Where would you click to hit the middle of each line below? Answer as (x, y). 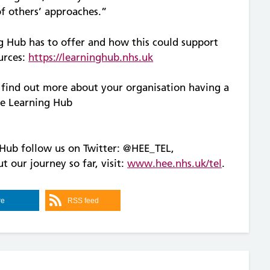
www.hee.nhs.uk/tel (175, 163)
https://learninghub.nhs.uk (91, 57)
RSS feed (83, 200)
